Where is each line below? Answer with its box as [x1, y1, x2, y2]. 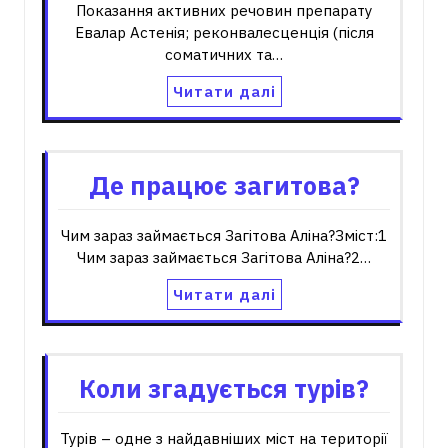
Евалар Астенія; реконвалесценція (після [74, 23, 374, 42]
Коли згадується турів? [79, 372, 369, 405]
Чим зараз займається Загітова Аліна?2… [77, 248, 371, 267]
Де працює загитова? [88, 169, 360, 202]
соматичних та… [165, 45, 283, 64]
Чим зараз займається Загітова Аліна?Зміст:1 [61, 226, 387, 245]
